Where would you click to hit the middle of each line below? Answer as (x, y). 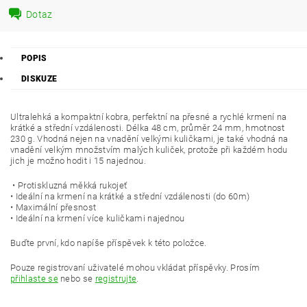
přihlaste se (34, 279)
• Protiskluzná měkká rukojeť (69, 185)
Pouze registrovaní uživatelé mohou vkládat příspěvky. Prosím (135, 268)
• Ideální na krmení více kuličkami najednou (98, 218)
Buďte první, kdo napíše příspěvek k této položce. (109, 243)
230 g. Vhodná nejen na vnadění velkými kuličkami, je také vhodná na (149, 139)
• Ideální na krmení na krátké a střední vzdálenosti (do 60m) (130, 196)
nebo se (76, 279)
